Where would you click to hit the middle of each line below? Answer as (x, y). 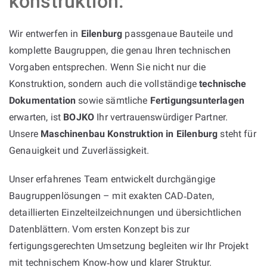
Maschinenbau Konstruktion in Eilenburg (129, 133)
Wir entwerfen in (45, 33)
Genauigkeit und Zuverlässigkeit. (79, 150)
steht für (237, 133)
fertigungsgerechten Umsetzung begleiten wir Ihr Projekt (129, 246)
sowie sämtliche (113, 100)
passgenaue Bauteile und (178, 33)
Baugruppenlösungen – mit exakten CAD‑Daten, (111, 195)
